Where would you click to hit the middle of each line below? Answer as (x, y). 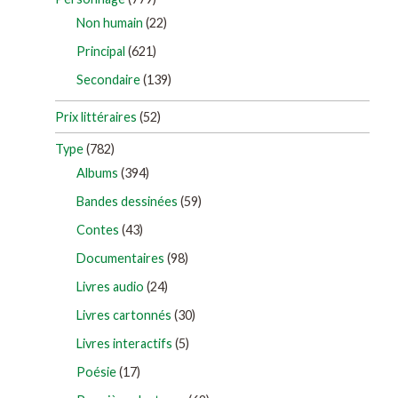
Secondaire (108, 79)
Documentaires (120, 259)
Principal (101, 51)
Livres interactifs (124, 344)
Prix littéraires (96, 116)
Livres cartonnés (124, 315)
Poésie (96, 372)
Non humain (110, 22)
